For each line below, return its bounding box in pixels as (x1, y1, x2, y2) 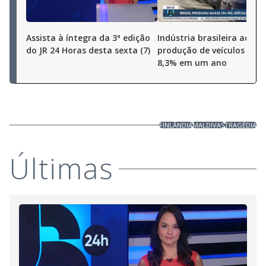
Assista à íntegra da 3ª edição (26, 32, 150, 43)
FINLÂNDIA (159, 121, 192, 129)
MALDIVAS (192, 121, 224, 129)
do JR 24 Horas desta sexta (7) (26, 45, 150, 56)
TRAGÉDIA (224, 121, 256, 129)
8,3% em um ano (157, 57, 227, 68)
